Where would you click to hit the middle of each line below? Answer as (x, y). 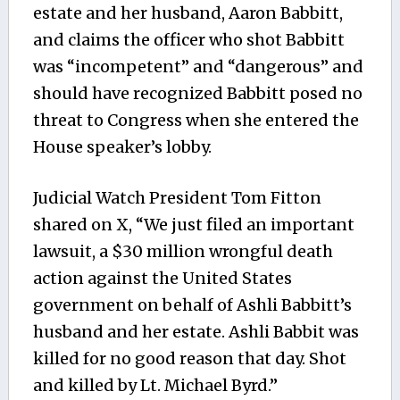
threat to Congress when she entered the (196, 120)
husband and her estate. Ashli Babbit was (196, 331)
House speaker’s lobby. (122, 146)
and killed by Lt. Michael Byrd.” (155, 385)
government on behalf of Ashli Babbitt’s (192, 304)
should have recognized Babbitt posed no (197, 93)
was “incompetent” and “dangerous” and (198, 66)
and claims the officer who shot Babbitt (188, 39)
